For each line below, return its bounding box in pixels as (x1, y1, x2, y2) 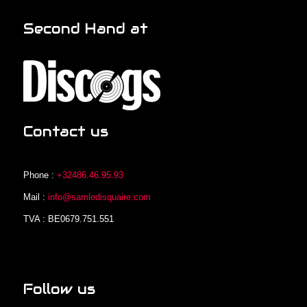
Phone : (23, 169, 57, 180)
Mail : (23, 191, 48, 202)
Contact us (23, 123, 108, 141)
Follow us (23, 280, 95, 298)
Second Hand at (23, 20, 148, 38)
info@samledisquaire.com (47, 191, 151, 202)
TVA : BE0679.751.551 (23, 213, 114, 224)
